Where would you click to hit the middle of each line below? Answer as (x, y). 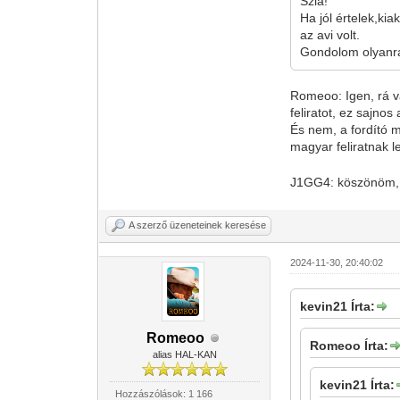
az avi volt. (330, 35)
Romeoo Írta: (350, 346)
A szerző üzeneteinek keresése (198, 225)
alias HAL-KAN (184, 354)
